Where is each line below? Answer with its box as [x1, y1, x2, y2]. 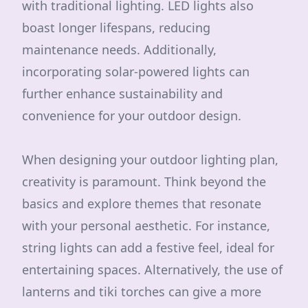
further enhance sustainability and [22, 85, 223, 102]
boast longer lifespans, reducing [22, 19, 210, 36]
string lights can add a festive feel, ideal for [22, 239, 274, 256]
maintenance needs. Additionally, [22, 41, 217, 58]
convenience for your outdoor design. [22, 107, 241, 124]
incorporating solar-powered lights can [22, 63, 250, 80]
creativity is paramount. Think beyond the [22, 173, 266, 190]
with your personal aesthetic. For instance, [22, 217, 270, 234]
